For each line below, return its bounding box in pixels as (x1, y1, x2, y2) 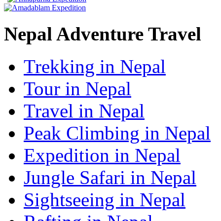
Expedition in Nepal (24, 145, 181, 166)
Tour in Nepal (24, 78, 131, 100)
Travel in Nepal (24, 100, 145, 122)
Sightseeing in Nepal (24, 189, 185, 211)
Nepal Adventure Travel (4, 23, 201, 45)
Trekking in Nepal (24, 56, 166, 77)
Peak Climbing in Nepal (24, 122, 211, 144)
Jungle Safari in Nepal (24, 167, 196, 188)
